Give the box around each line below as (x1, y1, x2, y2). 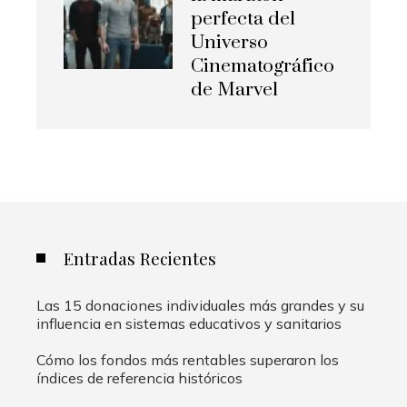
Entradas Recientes (64, 245, 216, 270)
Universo (191, 30, 268, 55)
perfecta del (191, 6, 295, 31)
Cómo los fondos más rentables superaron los (36, 350, 339, 369)
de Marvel (191, 77, 278, 102)
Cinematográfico (191, 54, 334, 78)
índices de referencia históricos (36, 368, 243, 387)
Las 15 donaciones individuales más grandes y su (36, 295, 364, 314)
